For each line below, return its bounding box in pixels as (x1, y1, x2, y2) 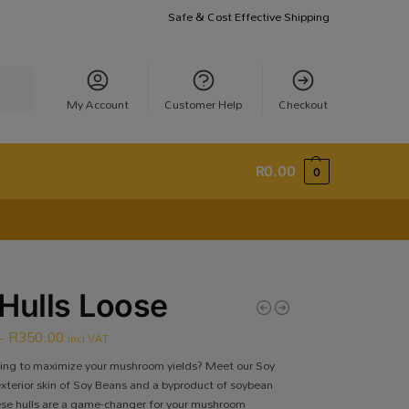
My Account (66, 91, 129, 116)
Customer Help (164, 91, 243, 116)
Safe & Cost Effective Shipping (168, 5, 330, 28)
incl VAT (68, 327, 110, 350)
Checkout (278, 91, 328, 116)
